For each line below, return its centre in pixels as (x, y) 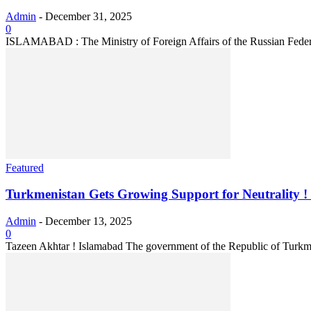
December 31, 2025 (89, 16)
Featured (25, 167)
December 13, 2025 (89, 221)
